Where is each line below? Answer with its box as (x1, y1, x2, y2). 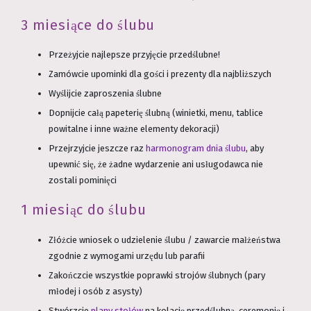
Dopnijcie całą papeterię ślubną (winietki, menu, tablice (49, 108, 263, 119)
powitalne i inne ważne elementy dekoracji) (49, 124, 219, 135)
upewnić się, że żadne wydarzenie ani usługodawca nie (49, 159, 263, 170)
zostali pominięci (49, 175, 117, 186)
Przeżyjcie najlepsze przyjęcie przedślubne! (49, 49, 220, 60)
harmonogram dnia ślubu (146, 143, 246, 154)
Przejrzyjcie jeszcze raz (49, 143, 146, 154)
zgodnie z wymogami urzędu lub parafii (49, 250, 205, 261)
